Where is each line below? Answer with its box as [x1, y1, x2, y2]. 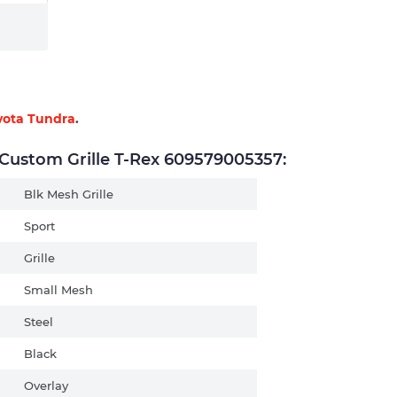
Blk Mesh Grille [24, 186, 113, 201]
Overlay [24, 378, 68, 393]
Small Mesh [24, 282, 93, 297]
